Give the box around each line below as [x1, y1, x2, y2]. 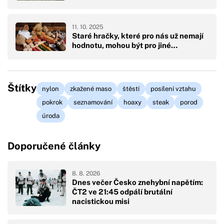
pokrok [42, 98, 62, 106]
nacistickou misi [72, 196, 129, 205]
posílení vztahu [150, 84, 196, 92]
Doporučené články [7, 140, 100, 152]
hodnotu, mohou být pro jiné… [72, 41, 177, 50]
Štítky [7, 81, 36, 94]
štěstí [122, 84, 139, 92]
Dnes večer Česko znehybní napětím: [72, 177, 203, 186]
